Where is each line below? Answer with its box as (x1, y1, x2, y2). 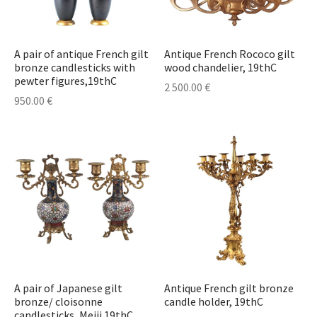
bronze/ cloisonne (14, 294, 103, 309)
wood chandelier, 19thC (163, 59, 277, 74)
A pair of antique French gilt (14, 46, 149, 61)
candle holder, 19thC (163, 294, 263, 309)
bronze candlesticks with (14, 59, 135, 74)
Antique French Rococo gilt (163, 46, 295, 61)
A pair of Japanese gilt (14, 280, 122, 295)
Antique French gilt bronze (163, 280, 294, 295)
